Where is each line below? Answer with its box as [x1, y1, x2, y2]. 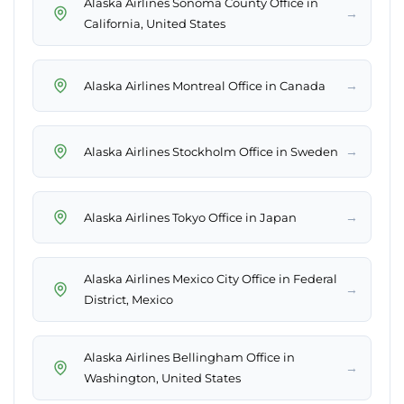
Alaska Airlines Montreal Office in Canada [84, 78, 326, 93]
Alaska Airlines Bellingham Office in [84, 350, 295, 365]
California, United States [84, 16, 225, 32]
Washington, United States [84, 371, 241, 386]
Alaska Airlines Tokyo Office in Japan [84, 209, 297, 225]
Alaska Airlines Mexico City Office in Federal [84, 271, 337, 287]
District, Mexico [84, 292, 173, 308]
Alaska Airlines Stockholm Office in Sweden [84, 143, 338, 159]
